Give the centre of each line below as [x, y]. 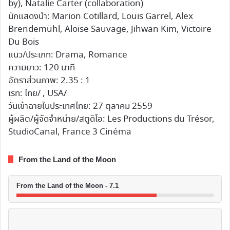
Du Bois [24, 42]
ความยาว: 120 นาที [42, 68]
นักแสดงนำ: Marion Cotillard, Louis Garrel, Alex [101, 16]
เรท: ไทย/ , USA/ [37, 93]
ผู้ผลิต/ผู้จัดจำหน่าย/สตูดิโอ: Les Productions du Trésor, [111, 119]
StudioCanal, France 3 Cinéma [70, 132]
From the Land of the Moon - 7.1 [68, 185]
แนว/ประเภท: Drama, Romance [68, 55]
